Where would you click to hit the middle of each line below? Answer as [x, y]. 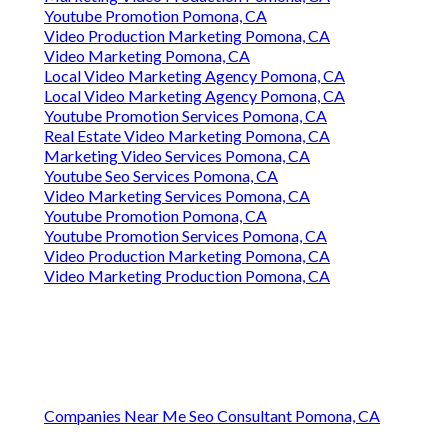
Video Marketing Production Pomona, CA [187, 276]
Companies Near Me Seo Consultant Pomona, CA [212, 416]
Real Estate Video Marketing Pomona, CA [187, 136]
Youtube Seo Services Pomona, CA [161, 176]
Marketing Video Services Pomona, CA [177, 156]
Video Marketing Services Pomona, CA [177, 196]
